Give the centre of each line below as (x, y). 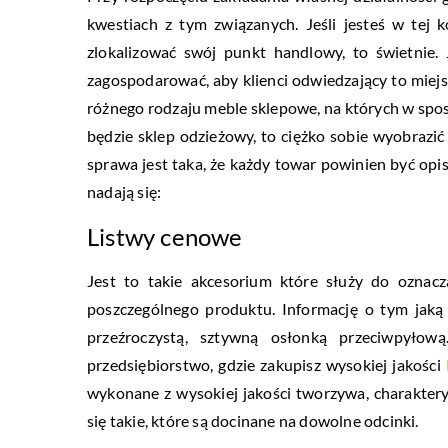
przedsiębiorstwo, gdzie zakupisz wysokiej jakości (266, 365)
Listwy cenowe (165, 237)
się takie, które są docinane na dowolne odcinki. (253, 421)
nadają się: (124, 192)
